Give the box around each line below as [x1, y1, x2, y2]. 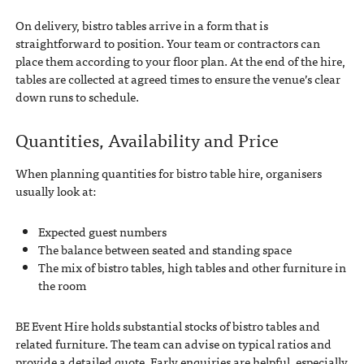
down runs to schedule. [15, 86, 139, 106]
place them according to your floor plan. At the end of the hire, [15, 50, 345, 71]
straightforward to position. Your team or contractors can [15, 32, 320, 53]
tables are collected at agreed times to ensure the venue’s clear [15, 68, 340, 89]
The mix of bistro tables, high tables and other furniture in [37, 258, 346, 278]
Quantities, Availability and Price [15, 123, 279, 154]
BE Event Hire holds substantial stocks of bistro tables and [15, 316, 320, 336]
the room [37, 275, 86, 296]
